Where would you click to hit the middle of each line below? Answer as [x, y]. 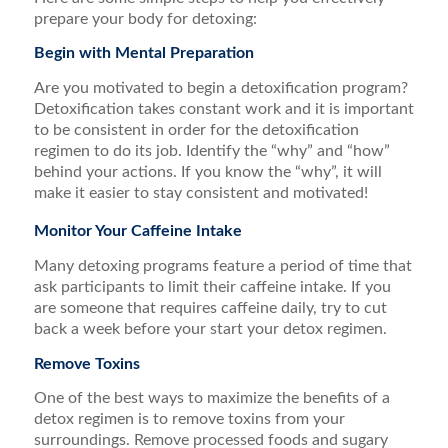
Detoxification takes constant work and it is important [223, 108]
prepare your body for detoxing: [145, 18]
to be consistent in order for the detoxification [196, 129]
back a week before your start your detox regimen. [210, 328]
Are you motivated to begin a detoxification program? [220, 87]
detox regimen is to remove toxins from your [189, 419]
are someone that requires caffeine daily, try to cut [210, 307]
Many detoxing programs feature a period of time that [222, 265]
